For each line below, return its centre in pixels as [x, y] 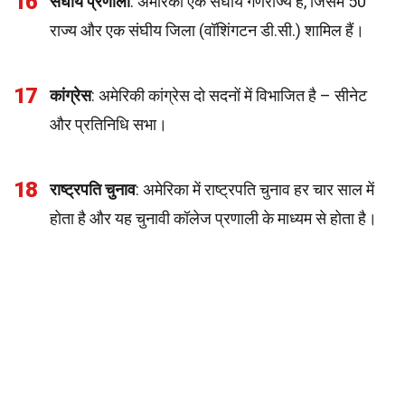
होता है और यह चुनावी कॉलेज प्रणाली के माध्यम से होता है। [213, 218]
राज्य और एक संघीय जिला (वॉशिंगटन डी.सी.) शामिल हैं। [207, 30]
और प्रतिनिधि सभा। [108, 124]
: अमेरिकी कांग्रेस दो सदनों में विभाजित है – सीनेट [229, 95]
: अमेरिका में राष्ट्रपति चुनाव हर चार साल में [255, 189]
